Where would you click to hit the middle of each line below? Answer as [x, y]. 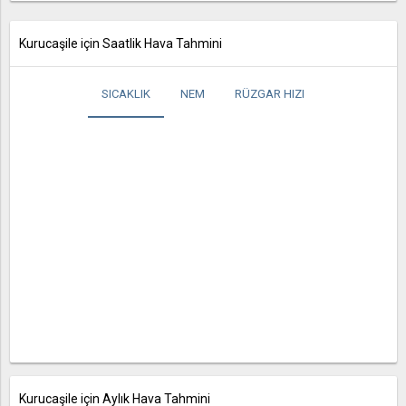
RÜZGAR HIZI [270, 94]
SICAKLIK [126, 94]
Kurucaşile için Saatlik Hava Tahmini [120, 43]
